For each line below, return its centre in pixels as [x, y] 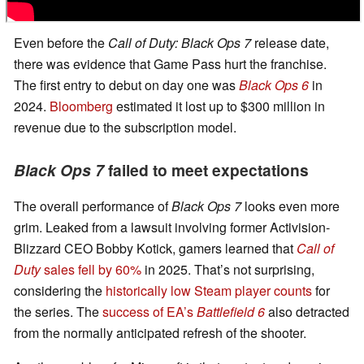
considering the [60, 291]
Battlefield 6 [231, 312]
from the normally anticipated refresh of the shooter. [160, 333]
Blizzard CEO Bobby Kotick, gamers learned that [155, 249]
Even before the [61, 43]
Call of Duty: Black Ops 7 [180, 43]
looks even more [290, 206]
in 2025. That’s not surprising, [228, 270]
